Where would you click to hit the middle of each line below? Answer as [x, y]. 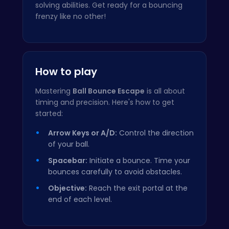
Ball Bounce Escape [109, 91]
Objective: [67, 188]
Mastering [54, 91]
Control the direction [155, 133]
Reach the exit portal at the [137, 188]
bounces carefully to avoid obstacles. [115, 172]
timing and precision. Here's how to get [105, 102]
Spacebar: [68, 161]
